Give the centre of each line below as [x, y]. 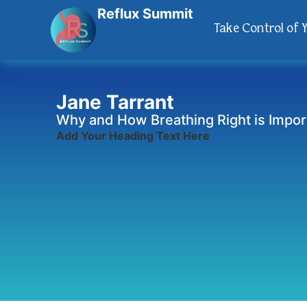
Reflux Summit [145, 14]
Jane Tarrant [115, 102]
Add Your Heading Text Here [133, 135]
